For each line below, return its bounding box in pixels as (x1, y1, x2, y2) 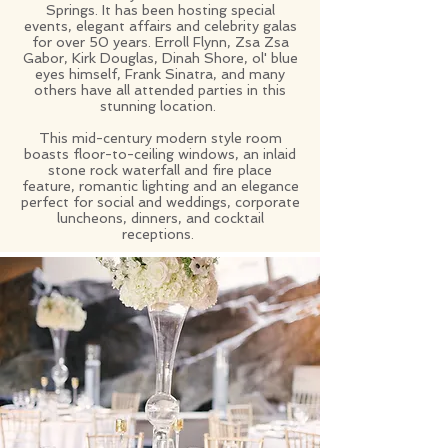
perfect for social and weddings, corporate (20, 194, 300, 210)
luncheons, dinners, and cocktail (56, 210, 264, 226)
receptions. (122, 226, 198, 242)
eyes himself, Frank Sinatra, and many (35, 66, 285, 82)
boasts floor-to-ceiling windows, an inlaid (24, 146, 296, 162)
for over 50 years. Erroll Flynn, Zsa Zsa (31, 34, 289, 50)
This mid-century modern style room (38, 130, 282, 146)
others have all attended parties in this (34, 82, 286, 98)
